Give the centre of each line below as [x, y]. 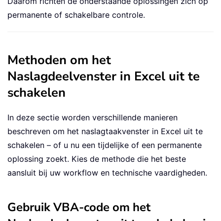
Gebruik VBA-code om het [79, 207]
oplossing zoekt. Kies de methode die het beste [97, 159]
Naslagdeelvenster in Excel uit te [104, 76]
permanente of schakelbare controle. [76, 15]
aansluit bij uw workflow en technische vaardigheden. [107, 173]
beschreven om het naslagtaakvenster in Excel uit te [105, 131]
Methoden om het [59, 60]
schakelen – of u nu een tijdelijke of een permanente [105, 145]
